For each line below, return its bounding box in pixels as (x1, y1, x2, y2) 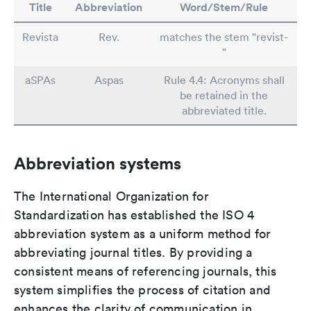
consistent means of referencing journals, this (14, 263, 277, 279)
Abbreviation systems (14, 153, 181, 174)
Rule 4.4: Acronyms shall (163, 73, 285, 87)
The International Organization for (14, 188, 209, 204)
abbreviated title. (181, 103, 267, 117)
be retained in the (180, 88, 268, 102)
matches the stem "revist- (160, 30, 288, 44)
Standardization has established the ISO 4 (14, 207, 255, 223)
